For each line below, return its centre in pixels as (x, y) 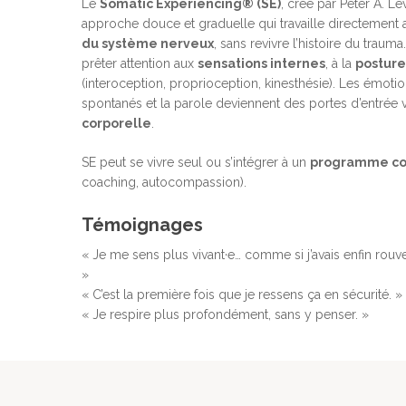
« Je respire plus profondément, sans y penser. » (225, 315)
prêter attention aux (140, 64)
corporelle (116, 124)
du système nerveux (148, 44)
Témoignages (142, 225)
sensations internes (261, 64)
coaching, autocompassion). (164, 183)
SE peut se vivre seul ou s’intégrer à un (196, 163)
